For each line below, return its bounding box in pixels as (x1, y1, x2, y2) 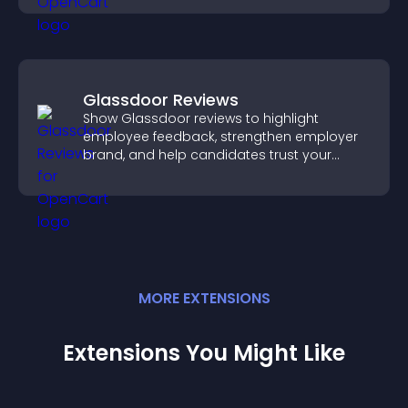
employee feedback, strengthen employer (83, 127, 358, 146)
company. (83, 164, 150, 182)
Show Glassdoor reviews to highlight (83, 109, 319, 127)
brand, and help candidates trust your (83, 146, 331, 164)
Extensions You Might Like (63, 338, 345, 368)
